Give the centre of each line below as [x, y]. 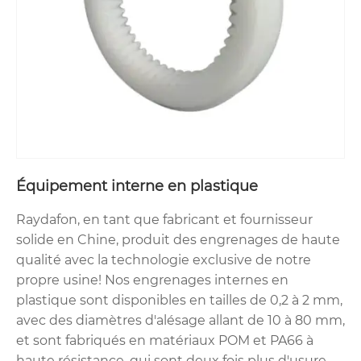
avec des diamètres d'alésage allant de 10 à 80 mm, [180, 320]
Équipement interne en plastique [137, 186]
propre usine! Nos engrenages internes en [152, 280]
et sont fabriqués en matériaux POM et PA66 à [165, 340]
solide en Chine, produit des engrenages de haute [178, 239]
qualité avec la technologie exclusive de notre [164, 259]
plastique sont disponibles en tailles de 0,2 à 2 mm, [179, 300]
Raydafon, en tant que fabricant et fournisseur [164, 219]
